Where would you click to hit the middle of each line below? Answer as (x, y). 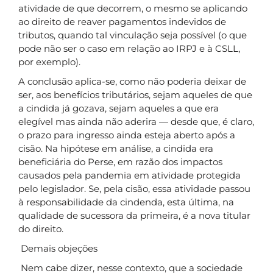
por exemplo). (49, 62)
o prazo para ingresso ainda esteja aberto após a (127, 135)
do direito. (41, 229)
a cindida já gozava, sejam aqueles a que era (119, 108)
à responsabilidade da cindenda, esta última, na (126, 202)
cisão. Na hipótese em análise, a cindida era (116, 148)
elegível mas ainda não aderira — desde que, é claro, (136, 122)
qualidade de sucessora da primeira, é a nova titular (134, 215)
